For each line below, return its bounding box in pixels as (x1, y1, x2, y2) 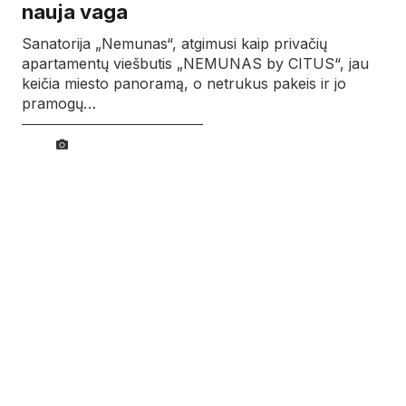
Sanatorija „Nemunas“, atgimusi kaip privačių (22, 34, 327, 53)
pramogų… (22, 94, 96, 113)
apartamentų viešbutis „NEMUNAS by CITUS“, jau (22, 54, 369, 73)
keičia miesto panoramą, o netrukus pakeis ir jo (22, 74, 346, 93)
